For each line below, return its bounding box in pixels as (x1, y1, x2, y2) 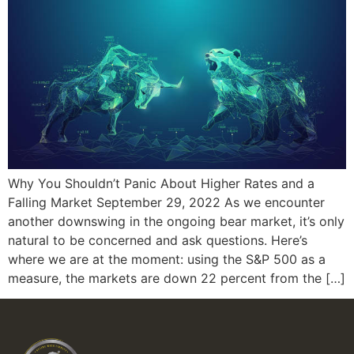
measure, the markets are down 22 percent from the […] (8, 269, 345, 286)
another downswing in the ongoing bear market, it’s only (8, 213, 345, 229)
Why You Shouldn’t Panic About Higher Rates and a (8, 175, 314, 191)
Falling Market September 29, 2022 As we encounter (8, 194, 325, 210)
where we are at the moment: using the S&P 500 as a (8, 250, 326, 267)
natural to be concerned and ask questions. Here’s (8, 232, 307, 248)
